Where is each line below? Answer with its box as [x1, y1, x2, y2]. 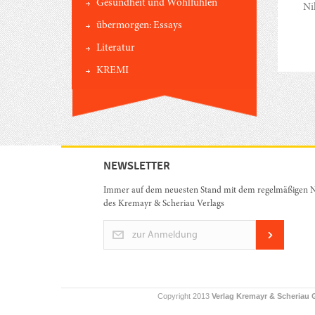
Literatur [96, 42, 135, 53]
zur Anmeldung [132, 229, 198, 240]
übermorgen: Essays [96, 20, 182, 31]
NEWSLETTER [103, 158, 170, 173]
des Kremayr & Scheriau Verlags [103, 199, 224, 209]
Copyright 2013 [157, 292, 212, 301]
